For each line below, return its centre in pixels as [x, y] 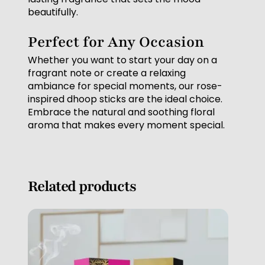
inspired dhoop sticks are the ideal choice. [125, 99]
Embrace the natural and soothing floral [122, 112]
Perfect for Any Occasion [116, 42]
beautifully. [53, 12]
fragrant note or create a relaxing [107, 73]
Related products [82, 187]
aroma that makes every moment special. [127, 125]
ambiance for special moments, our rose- [125, 86]
